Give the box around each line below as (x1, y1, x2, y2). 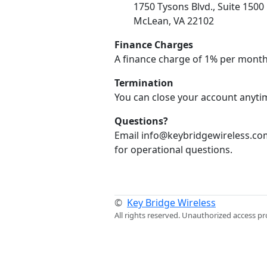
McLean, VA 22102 (133, 14, 214, 27)
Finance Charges (114, 38, 193, 51)
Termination (114, 76, 173, 89)
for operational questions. (114, 143, 232, 156)
